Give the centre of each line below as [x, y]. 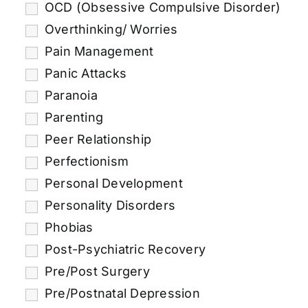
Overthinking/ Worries [111, 29]
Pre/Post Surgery [97, 271]
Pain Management [99, 51]
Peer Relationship [98, 139]
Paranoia [71, 95]
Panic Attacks [86, 73]
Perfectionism [87, 161]
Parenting [74, 117]
